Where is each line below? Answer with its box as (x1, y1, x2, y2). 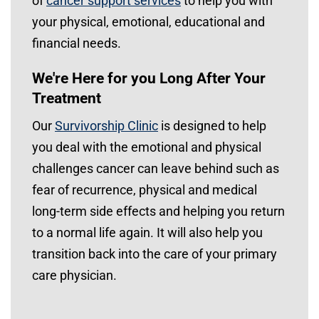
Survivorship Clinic (55, 118, 158, 134)
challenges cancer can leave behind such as (32, 161, 279, 177)
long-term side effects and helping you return (32, 204, 285, 219)
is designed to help (158, 118, 266, 134)
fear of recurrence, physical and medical (32, 182, 257, 198)
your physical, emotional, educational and (32, 14, 265, 30)
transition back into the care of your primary (32, 246, 277, 262)
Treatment (32, 90, 101, 108)
